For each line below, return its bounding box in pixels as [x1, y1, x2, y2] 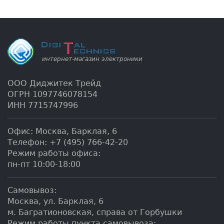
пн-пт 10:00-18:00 [7, 159, 80, 169]
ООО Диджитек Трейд [7, 78, 101, 88]
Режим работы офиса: [7, 148, 100, 158]
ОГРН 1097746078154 [7, 89, 97, 99]
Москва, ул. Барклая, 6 [7, 196, 103, 206]
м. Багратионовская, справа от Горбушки [7, 207, 182, 217]
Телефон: [7, 137, 49, 147]
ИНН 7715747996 [7, 100, 78, 110]
